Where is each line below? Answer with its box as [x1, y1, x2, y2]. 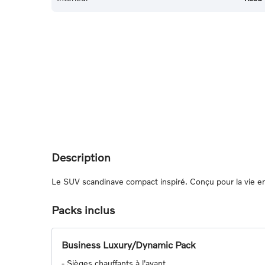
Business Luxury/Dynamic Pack [62, 239, 195, 251]
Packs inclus [51, 203, 115, 217]
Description [51, 150, 111, 164]
